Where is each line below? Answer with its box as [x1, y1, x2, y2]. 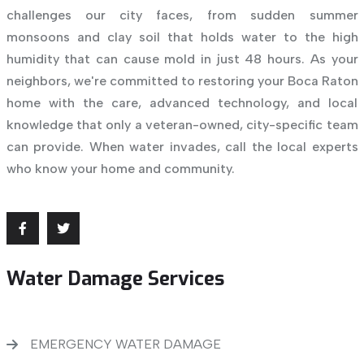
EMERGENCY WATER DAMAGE [29, 336, 221, 353]
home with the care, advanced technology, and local [6, 95, 358, 111]
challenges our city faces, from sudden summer [6, 7, 358, 24]
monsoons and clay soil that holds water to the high [6, 29, 358, 45]
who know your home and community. [6, 161, 235, 177]
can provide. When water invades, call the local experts [6, 139, 358, 155]
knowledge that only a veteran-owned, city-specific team [6, 117, 358, 133]
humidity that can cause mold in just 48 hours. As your [6, 51, 358, 67]
